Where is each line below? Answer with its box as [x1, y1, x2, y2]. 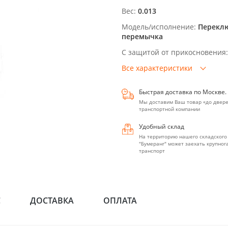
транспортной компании [139, 105, 200, 112]
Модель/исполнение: [122, 22, 196, 32]
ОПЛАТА [103, 195, 137, 206]
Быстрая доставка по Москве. [139, 88, 226, 96]
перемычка [122, 32, 163, 41]
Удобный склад [139, 122, 184, 131]
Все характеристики [122, 63, 192, 73]
